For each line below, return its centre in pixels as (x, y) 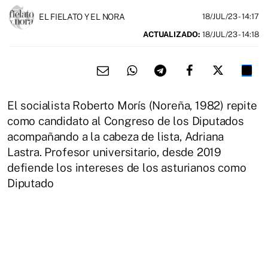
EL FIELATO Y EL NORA (82, 16)
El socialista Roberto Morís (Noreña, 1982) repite (132, 105)
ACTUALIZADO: (172, 34)
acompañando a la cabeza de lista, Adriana (116, 136)
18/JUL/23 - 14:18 (230, 34)
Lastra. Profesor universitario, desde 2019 (115, 152)
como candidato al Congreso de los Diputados (126, 121)
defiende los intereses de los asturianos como (127, 167)
